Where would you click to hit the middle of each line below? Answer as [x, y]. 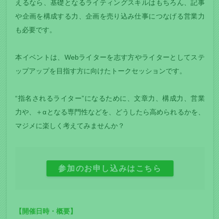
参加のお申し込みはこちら [110, 169]
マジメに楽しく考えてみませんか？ [70, 126]
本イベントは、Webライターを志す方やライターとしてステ [110, 57]
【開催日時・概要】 [46, 211]
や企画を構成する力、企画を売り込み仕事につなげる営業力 [110, 16]
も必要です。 [36, 30]
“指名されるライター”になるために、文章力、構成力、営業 [110, 99]
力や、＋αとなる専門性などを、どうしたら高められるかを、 [110, 112]
